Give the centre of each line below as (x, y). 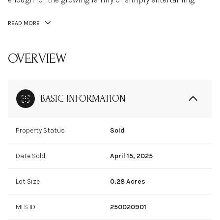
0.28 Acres (128, 182)
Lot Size (28, 182)
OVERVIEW (37, 59)
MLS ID (26, 207)
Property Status (40, 131)
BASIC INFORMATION (83, 99)
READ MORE (24, 23)
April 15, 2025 (131, 156)
